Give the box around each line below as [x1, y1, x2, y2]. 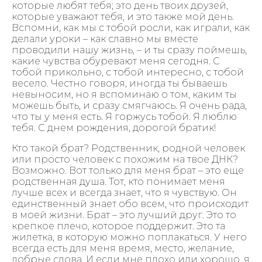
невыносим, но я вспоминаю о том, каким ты [12, 88, 237, 100]
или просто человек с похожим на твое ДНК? [12, 153, 238, 165]
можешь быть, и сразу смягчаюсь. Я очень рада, [12, 99, 247, 111]
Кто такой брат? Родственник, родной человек [12, 142, 245, 154]
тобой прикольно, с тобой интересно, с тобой [12, 66, 244, 78]
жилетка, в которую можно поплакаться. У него [12, 231, 247, 243]
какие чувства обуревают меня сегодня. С [12, 55, 220, 67]
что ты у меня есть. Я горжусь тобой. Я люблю [12, 111, 237, 122]
